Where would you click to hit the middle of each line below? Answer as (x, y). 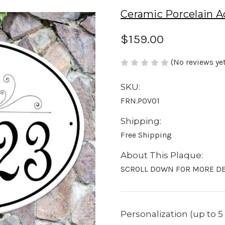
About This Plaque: (162, 155)
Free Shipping (146, 135)
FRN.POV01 (140, 101)
